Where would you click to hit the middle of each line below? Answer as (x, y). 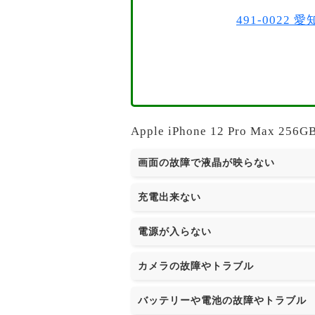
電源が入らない (175, 231)
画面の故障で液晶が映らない (206, 162)
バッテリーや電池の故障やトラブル (222, 300)
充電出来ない (169, 197)
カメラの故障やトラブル (196, 266)
